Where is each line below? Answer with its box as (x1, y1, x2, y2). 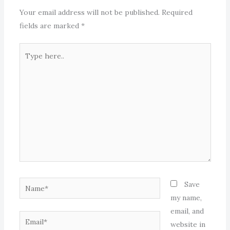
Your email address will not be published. (19, 8, 160, 17)
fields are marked (19, 21, 81, 31)
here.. (18, 58, 39, 68)
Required (161, 8, 193, 17)
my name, (170, 193, 202, 203)
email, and (170, 206, 204, 216)
